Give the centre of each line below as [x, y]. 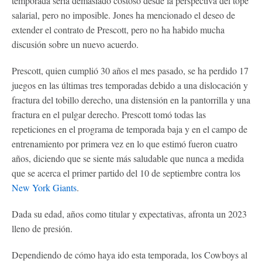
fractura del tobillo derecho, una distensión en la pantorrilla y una [131, 99]
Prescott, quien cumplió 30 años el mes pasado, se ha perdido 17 [130, 70]
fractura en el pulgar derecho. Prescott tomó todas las [109, 114]
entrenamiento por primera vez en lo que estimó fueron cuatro [125, 143]
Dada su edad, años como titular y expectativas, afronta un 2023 [129, 213]
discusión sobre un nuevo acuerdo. [75, 44]
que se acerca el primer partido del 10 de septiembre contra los [126, 173]
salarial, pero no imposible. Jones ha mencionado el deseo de [123, 15]
